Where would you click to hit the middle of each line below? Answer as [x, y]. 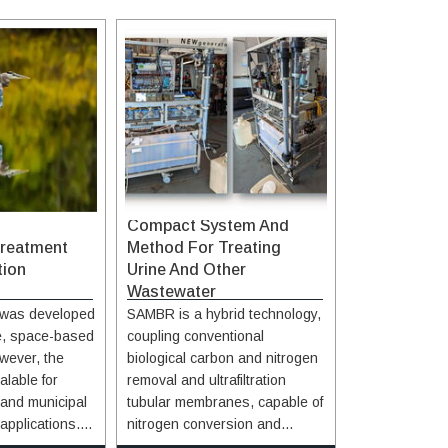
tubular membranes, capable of [225, 401]
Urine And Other [186, 269]
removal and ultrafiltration [206, 379]
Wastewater [171, 291]
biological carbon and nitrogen [222, 357]
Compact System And [208, 225]
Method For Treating [204, 247]
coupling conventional [195, 335]
